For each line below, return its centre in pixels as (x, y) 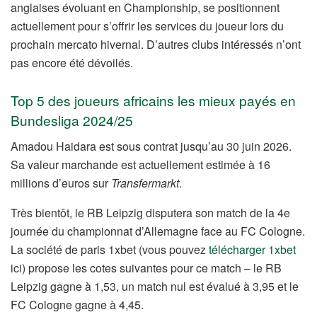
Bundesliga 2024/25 (72, 120)
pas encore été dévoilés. (72, 63)
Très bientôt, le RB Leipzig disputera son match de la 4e (150, 212)
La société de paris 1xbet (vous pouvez (110, 249)
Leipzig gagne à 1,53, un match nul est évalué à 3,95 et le (155, 286)
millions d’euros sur (61, 183)
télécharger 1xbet (252, 249)
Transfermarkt (145, 183)
